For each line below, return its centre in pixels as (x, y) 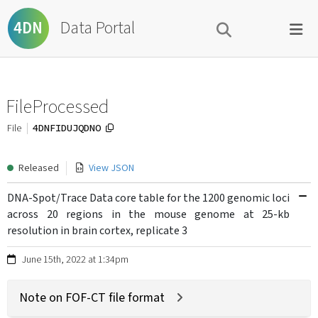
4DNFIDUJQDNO (67, 128)
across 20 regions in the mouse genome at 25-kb (148, 215)
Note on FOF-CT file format (92, 298)
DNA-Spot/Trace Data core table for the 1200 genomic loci (148, 198)
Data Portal (98, 28)
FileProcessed (57, 107)
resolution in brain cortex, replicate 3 (97, 231)
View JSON (111, 168)
